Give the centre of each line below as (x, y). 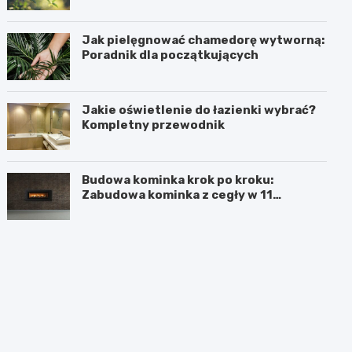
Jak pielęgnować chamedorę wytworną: (203, 40)
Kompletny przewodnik (154, 125)
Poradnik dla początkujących (170, 55)
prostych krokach (136, 209)
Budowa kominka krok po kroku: (178, 180)
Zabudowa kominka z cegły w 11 (178, 194)
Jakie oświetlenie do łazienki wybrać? (199, 110)
